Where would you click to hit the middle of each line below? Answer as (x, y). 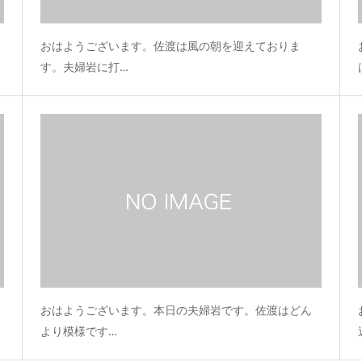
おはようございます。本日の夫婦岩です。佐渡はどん (176, 310)
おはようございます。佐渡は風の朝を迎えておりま (170, 46)
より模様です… (79, 331)
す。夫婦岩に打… (84, 67)
